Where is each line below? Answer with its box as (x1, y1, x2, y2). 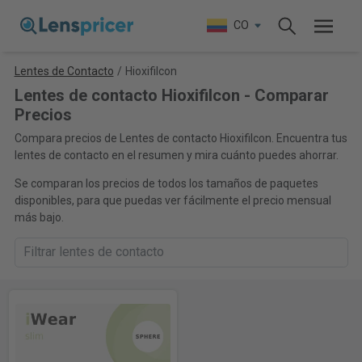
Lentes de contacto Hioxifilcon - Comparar (14, 86, 329, 105)
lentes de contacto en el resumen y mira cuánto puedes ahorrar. (14, 149, 339, 162)
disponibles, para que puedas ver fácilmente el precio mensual (14, 194, 331, 207)
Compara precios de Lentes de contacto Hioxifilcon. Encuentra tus (14, 132, 347, 145)
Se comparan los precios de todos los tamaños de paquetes (14, 177, 318, 190)
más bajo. (14, 211, 64, 224)
